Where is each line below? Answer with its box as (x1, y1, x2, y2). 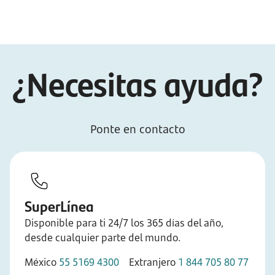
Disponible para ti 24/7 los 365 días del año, (25, 216, 223, 230)
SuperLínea (25, 195, 94, 216)
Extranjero (119, 255, 178, 269)
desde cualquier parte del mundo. (25, 231, 180, 244)
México (25, 255, 59, 269)
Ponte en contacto (90, 122, 185, 136)
